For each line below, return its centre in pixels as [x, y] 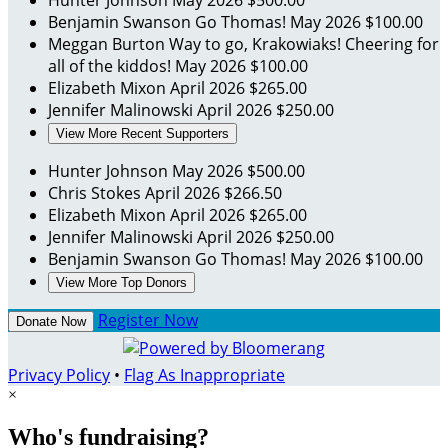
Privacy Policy [59, 375]
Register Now [148, 320]
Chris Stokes [96, 193]
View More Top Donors [121, 283]
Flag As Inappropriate [204, 375]
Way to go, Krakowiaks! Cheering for [304, 44]
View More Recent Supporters [142, 134]
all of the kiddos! [111, 66]
